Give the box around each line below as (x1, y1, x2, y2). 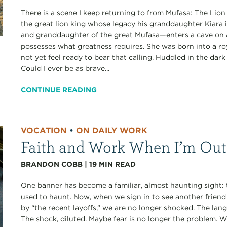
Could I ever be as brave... (21, 64, 110, 72)
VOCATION (21, 125, 67, 135)
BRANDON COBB (21, 160, 83, 168)
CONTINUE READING (21, 85, 97, 94)
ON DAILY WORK (76, 125, 148, 135)
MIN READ (99, 160, 136, 168)
